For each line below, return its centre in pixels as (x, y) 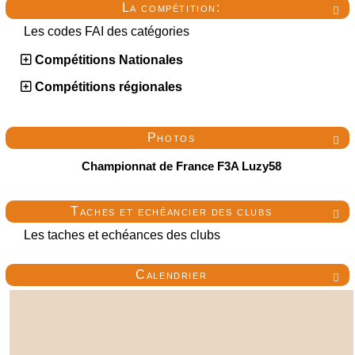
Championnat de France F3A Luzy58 (181, 166)
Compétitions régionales (107, 87)
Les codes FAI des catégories (107, 31)
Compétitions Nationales (107, 60)
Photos (171, 137)
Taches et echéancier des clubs (172, 211)
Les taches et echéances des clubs (122, 235)
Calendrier (172, 275)
